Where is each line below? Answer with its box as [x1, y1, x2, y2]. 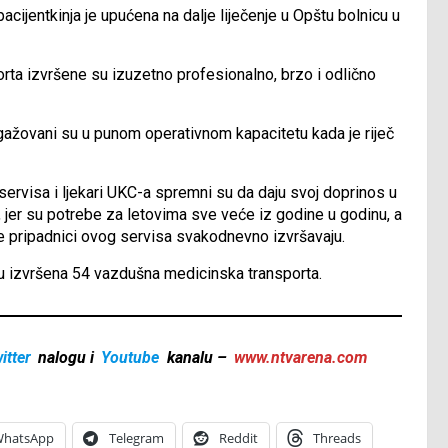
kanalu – [162, 348, 231, 368]
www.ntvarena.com [233, 348, 367, 368]
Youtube [101, 348, 160, 368]
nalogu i [34, 348, 99, 368]
